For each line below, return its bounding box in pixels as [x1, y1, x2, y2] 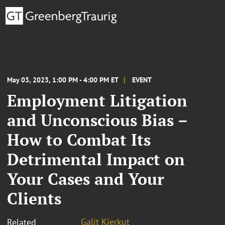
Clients [7, 187, 61, 209]
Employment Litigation [7, 89, 187, 111]
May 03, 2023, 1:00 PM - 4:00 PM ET [7, 75, 119, 84]
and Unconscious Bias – [7, 109, 187, 131]
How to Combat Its [7, 129, 151, 150]
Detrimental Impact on [7, 148, 185, 170]
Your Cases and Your [7, 168, 164, 189]
